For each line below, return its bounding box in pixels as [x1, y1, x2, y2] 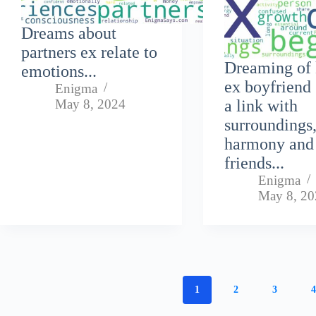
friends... [224, 153, 285, 172]
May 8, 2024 [55, 96, 126, 111]
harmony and [224, 134, 315, 153]
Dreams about [21, 23, 116, 42]
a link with [224, 96, 298, 115]
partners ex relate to [21, 42, 157, 61]
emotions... [21, 61, 97, 80]
